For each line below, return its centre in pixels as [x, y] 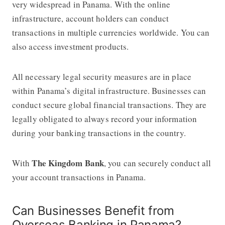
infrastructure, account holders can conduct [90, 18]
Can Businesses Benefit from [93, 210]
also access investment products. [70, 46]
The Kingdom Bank [68, 163]
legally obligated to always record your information [104, 119]
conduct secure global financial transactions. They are [109, 104]
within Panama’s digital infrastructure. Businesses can [109, 90]
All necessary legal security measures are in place [101, 76]
